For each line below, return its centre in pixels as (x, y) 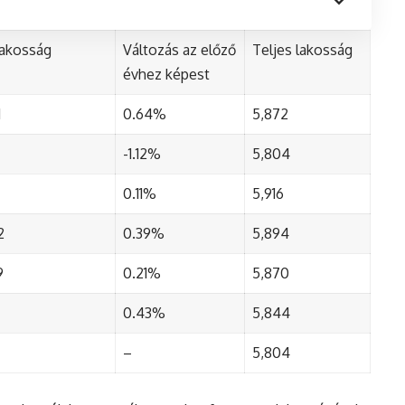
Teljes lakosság (302, 50)
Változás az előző (179, 50)
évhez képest (166, 75)
